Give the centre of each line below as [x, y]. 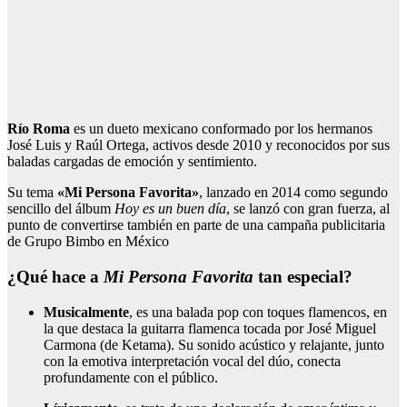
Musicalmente [86, 312]
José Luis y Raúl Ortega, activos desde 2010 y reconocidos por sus [199, 145]
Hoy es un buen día [170, 209]
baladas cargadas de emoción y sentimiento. [132, 162]
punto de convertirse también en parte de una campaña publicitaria [196, 225]
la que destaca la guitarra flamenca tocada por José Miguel [210, 328]
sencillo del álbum [61, 209]
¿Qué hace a [55, 277]
